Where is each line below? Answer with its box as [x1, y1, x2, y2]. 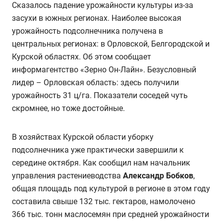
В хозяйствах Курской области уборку [12, 132, 154, 142]
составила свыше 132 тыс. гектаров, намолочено [12, 197, 195, 207]
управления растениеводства [12, 171, 123, 181]
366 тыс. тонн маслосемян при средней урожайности [12, 210, 209, 220]
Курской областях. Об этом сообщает [12, 52, 151, 62]
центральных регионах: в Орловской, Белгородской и [12, 39, 210, 49]
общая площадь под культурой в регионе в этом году [12, 184, 210, 194]
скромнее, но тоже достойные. [12, 104, 125, 113]
